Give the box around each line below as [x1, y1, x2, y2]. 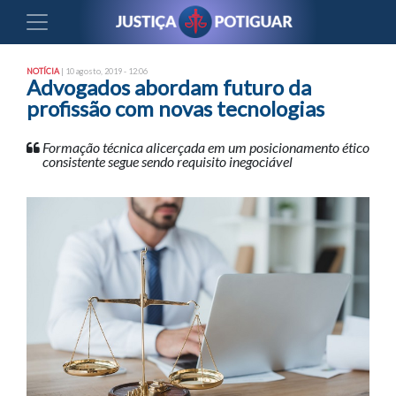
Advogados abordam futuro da [27, 74, 311, 100]
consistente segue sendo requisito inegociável [42, 153, 293, 170]
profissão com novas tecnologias [27, 95, 324, 121]
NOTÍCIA [27, 66, 59, 76]
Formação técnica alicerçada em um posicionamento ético [42, 139, 369, 156]
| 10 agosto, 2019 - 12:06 [59, 66, 148, 76]
